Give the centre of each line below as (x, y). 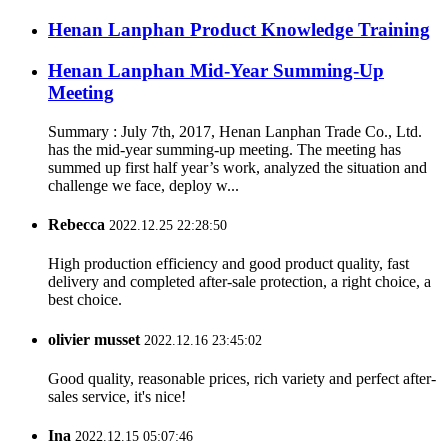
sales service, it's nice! (117, 396)
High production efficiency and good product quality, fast (228, 264)
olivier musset (96, 339)
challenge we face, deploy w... (143, 185)
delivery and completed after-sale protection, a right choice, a (239, 282)
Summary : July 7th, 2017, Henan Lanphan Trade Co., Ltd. (235, 131)
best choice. (85, 300)
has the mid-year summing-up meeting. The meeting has (224, 149)
